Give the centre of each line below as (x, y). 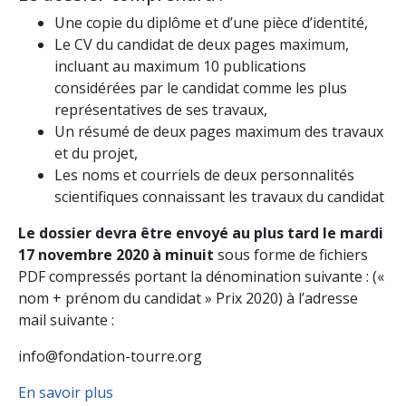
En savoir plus (66, 392)
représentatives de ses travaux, (161, 109)
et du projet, (96, 153)
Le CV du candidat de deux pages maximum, (202, 44)
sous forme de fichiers (291, 254)
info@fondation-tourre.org (110, 356)
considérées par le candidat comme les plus (201, 87)
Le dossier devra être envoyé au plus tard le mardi (201, 232)
